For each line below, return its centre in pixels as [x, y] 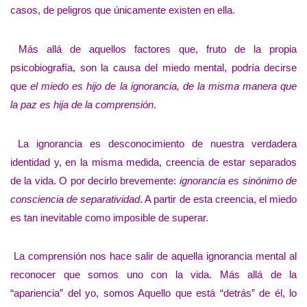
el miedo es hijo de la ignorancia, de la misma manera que [164, 86]
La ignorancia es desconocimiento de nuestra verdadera [153, 143]
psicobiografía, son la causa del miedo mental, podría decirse [153, 67]
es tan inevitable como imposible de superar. [109, 217]
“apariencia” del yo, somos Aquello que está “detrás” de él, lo [153, 293]
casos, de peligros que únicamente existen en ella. [123, 10]
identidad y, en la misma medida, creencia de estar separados [153, 162]
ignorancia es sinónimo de [238, 180]
